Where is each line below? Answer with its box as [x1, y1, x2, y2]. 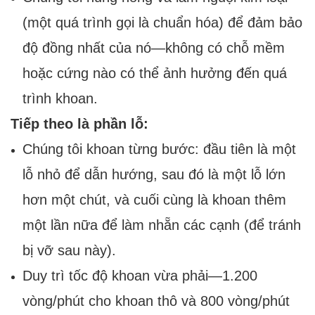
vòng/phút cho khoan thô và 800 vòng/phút [22, 293, 290, 309]
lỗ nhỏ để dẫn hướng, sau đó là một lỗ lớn [22, 167, 285, 183]
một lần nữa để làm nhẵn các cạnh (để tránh [22, 217, 301, 233]
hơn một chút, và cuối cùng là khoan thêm [22, 192, 286, 208]
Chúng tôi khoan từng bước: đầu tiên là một [22, 141, 296, 157]
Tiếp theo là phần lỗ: [11, 116, 148, 132]
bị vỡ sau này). [22, 243, 116, 259]
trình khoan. [22, 91, 98, 107]
